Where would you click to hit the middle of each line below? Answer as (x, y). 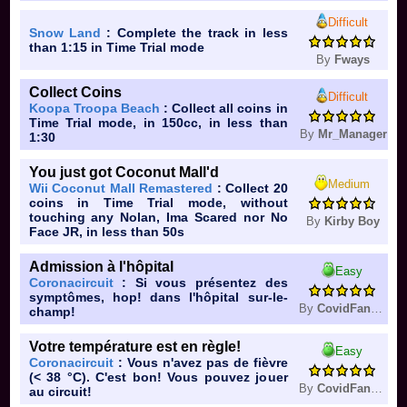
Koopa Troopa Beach (94, 109)
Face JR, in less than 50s (106, 232)
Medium (349, 184)
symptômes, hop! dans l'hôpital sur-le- (158, 298)
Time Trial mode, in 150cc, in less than (158, 123)
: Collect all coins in (223, 109)
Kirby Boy (352, 222)
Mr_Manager (352, 134)
